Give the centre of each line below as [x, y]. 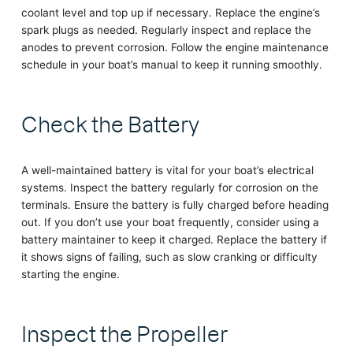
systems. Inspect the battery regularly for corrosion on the [169, 188]
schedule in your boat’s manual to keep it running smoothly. [171, 65]
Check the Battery [110, 123]
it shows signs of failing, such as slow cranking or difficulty [169, 257]
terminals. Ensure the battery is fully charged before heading [175, 205]
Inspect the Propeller [124, 332]
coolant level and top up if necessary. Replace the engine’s [170, 13]
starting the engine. [70, 275]
